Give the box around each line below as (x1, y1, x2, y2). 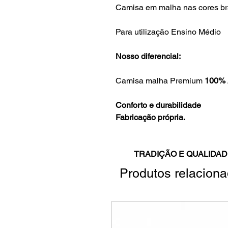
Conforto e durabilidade (116, 100, 203, 110)
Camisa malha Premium (116, 76, 205, 85)
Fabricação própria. (116, 112, 187, 122)
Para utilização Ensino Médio (116, 27, 221, 37)
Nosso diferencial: (116, 51, 181, 61)
